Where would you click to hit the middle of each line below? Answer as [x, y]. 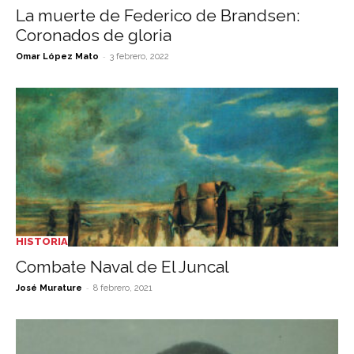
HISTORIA [42, 242]
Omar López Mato [57, 56]
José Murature [49, 288]
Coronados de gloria [94, 35]
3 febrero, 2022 [139, 56]
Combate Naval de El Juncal [122, 267]
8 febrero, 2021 [123, 288]
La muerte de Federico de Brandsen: [158, 15]
